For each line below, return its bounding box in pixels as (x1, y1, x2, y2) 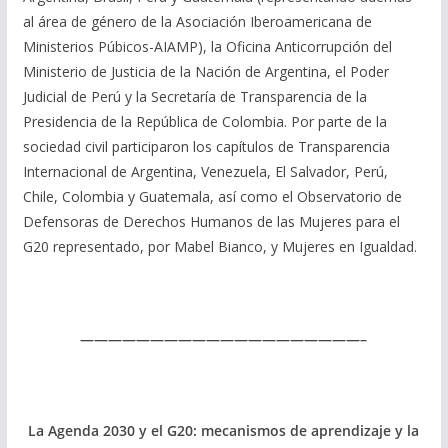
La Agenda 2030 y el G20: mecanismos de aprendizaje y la (28, 421, 420, 441)
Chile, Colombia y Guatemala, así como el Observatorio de (22, 187, 402, 207)
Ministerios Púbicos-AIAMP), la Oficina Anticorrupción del (22, 37, 392, 57)
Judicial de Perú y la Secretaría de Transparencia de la (22, 87, 367, 107)
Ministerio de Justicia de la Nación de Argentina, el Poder (22, 62, 389, 82)
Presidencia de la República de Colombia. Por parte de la (22, 112, 387, 132)
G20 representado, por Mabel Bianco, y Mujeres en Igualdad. (22, 237, 417, 257)
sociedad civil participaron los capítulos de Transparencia (22, 137, 390, 157)
